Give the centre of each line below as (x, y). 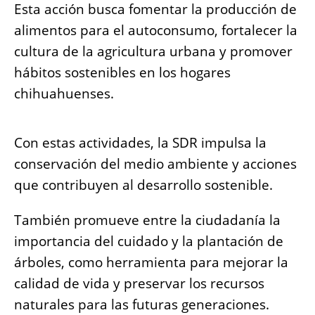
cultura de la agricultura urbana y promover (153, 52)
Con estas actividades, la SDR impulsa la (140, 143)
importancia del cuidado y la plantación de (149, 242)
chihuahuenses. (64, 94)
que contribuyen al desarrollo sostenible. (143, 185)
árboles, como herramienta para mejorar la (151, 263)
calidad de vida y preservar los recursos (139, 284)
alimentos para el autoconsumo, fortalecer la (156, 31)
